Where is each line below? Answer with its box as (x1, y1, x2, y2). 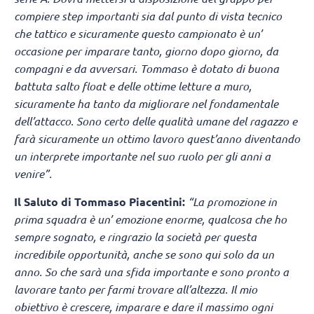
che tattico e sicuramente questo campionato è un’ (14, 26, 262, 41)
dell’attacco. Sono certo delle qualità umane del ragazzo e (14, 114, 297, 129)
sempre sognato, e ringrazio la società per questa (14, 228, 257, 244)
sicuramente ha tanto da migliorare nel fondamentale (14, 96, 278, 111)
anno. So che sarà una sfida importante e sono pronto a (14, 264, 289, 279)
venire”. (14, 166, 52, 182)
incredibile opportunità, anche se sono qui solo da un (14, 246, 274, 261)
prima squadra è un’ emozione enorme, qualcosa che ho (14, 211, 287, 226)
